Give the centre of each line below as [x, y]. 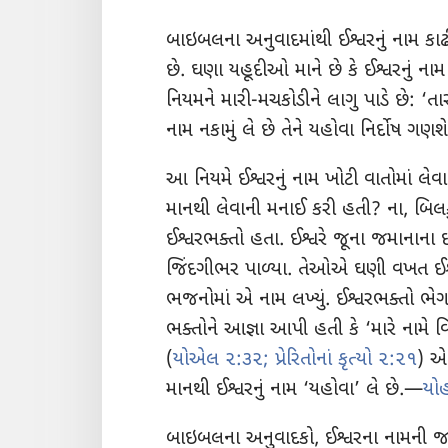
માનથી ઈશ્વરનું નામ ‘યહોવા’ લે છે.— [294, 391]
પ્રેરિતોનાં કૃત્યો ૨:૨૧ [343, 361]
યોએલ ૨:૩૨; [221, 361]
